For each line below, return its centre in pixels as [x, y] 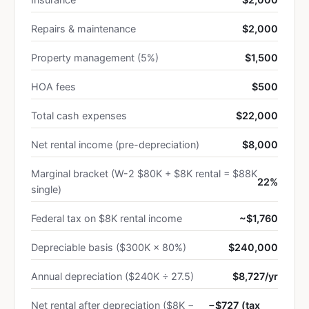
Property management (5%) [95, 58]
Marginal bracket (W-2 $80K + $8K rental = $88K [144, 173]
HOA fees [53, 87]
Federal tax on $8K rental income [107, 218]
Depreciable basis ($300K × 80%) [109, 247]
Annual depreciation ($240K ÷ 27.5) [112, 276]
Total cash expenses [79, 116]
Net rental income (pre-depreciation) [115, 144]
